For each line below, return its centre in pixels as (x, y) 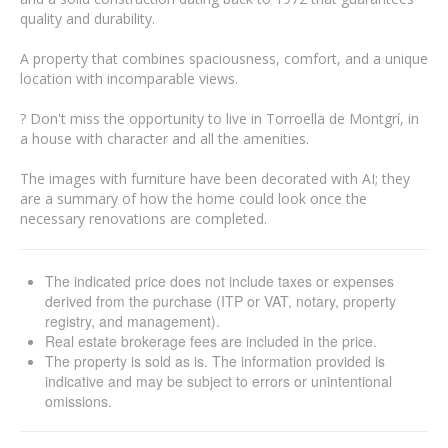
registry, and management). (132, 321)
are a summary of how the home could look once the (193, 198)
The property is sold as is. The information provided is (215, 361)
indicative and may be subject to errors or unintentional (218, 381)
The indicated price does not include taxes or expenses (219, 281)
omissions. (78, 401)
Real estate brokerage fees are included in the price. (211, 341)
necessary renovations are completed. (143, 218)
